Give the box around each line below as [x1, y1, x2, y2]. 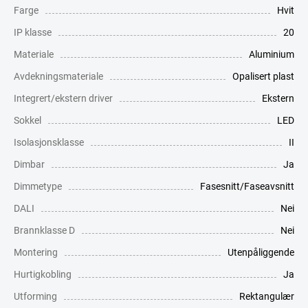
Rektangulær [239, 289, 294, 302]
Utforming [14, 289, 57, 302]
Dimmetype [14, 179, 62, 192]
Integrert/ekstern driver [14, 91, 113, 104]
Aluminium [249, 47, 294, 60]
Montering [14, 245, 58, 258]
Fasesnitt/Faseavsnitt [200, 179, 294, 192]
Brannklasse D [14, 223, 75, 236]
